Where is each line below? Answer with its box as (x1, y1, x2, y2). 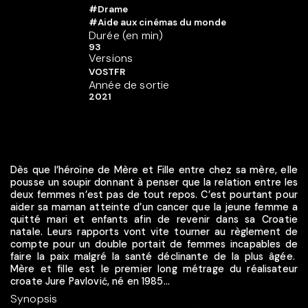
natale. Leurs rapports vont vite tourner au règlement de (10, 225, 298, 238)
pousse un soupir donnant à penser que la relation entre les (10, 175, 298, 188)
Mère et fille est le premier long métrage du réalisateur (10, 262, 298, 275)
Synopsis (10, 291, 58, 306)
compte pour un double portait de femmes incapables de (10, 237, 298, 250)
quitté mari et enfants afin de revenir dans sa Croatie (10, 212, 298, 225)
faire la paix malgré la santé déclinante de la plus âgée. (10, 250, 298, 263)
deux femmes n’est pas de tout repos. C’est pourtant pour (10, 188, 298, 201)
